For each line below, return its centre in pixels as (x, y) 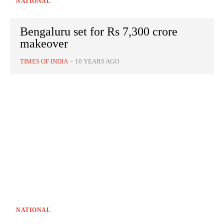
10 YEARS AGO (97, 61)
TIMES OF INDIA (44, 61)
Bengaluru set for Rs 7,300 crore (99, 32)
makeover (44, 44)
